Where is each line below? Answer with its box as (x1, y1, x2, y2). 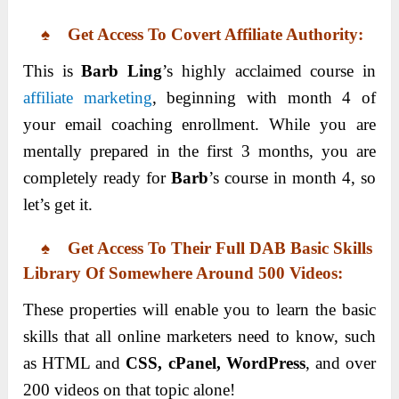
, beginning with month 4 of (151, 87, 376, 107)
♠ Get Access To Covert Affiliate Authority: (23, 24, 364, 44)
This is (23, 61, 82, 80)
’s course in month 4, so (208, 167, 376, 187)
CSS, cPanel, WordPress (126, 353, 305, 372)
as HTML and (23, 353, 126, 372)
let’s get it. (23, 194, 94, 214)
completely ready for (23, 167, 172, 187)
